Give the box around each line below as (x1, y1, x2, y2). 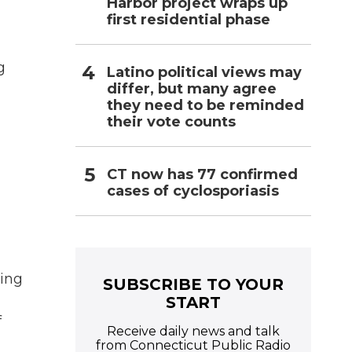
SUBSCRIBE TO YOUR (103, 274, 284, 294)
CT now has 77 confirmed (107, 165, 298, 183)
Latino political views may (107, 63, 302, 81)
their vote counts (107, 112, 236, 130)
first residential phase (107, 10, 270, 28)
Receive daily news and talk (107, 323, 280, 339)
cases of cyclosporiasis (107, 181, 279, 200)
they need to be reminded (107, 96, 304, 114)
